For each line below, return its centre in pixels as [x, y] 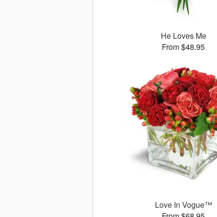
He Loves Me [183, 36]
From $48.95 [184, 47]
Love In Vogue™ [183, 205]
